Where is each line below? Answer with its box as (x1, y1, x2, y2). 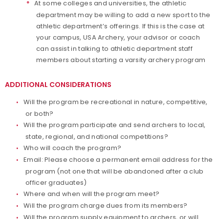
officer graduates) (25, 178, 87, 187)
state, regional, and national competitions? (25, 132, 168, 141)
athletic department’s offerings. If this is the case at (36, 22, 205, 31)
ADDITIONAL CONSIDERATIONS (5, 80, 111, 89)
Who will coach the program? (23, 143, 122, 153)
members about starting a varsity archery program (36, 55, 206, 65)
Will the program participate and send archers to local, (23, 120, 206, 130)
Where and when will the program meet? (23, 189, 160, 198)
